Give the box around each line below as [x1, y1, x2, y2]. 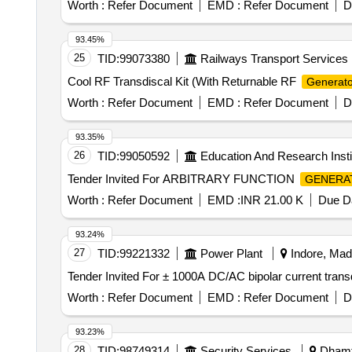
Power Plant [200, 247, 262, 260]
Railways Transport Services [200, 52, 348, 65]
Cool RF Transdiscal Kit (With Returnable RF [67, 75, 299, 88]
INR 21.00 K [240, 193, 303, 207]
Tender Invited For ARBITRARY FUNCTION [67, 172, 298, 185]
